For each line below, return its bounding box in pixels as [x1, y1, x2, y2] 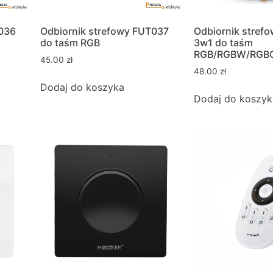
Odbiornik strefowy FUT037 [40, 25, 169, 38]
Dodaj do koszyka [40, 81, 124, 94]
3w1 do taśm [194, 37, 253, 49]
